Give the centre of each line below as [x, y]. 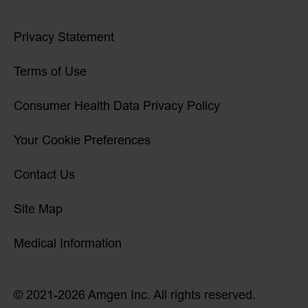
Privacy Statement [64, 37]
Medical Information [68, 243]
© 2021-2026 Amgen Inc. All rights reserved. [135, 295]
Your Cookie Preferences [82, 140]
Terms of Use [50, 71]
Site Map [38, 209]
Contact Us [44, 174]
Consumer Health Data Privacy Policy [117, 106]
